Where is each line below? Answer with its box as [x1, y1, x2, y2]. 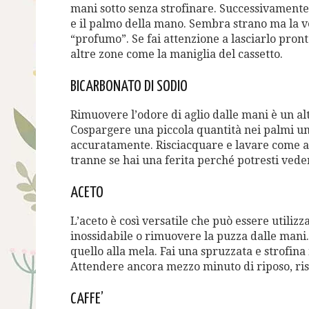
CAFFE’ [70, 291, 103, 308]
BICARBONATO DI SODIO [70, 79, 188, 95]
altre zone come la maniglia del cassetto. [70, 48, 283, 61]
